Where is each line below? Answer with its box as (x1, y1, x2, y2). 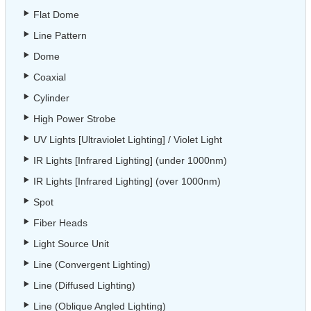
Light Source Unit (33, 238, 109, 250)
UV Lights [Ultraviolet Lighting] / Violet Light (33, 134, 222, 146)
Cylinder (33, 92, 69, 104)
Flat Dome (33, 9, 79, 21)
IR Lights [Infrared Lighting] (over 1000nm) (33, 176, 221, 187)
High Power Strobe (33, 113, 116, 125)
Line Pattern (33, 30, 87, 42)
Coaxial (33, 72, 66, 83)
